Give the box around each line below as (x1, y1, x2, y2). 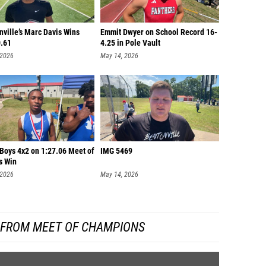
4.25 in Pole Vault (100, 38, 160, 48)
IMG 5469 (100, 146, 132, 156)
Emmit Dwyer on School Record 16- (100, 27, 217, 37)
